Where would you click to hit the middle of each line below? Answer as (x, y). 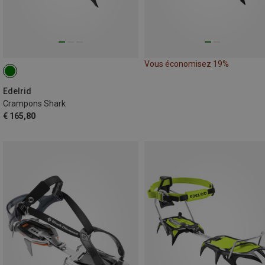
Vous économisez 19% (187, 64)
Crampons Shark (34, 104)
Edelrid (17, 91)
